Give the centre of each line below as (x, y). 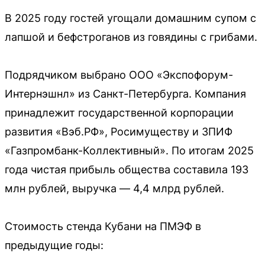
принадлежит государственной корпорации (119, 112)
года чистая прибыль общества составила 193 (127, 169)
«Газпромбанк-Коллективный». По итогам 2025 (129, 150)
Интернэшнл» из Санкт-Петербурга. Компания (125, 93)
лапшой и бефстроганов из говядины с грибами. (131, 37)
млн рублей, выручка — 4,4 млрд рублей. (114, 188)
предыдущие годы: (54, 245)
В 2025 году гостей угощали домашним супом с (130, 18)
